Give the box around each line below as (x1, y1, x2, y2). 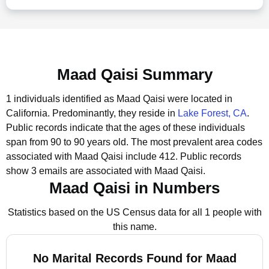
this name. (112, 222, 157, 232)
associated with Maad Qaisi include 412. (6, 151, 178, 162)
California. (6, 108, 50, 118)
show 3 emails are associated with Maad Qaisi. (6, 166, 205, 176)
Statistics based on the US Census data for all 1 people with (7, 207, 262, 217)
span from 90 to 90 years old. (6, 137, 131, 147)
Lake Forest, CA (178, 108, 247, 118)
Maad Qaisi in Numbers (49, 179, 220, 197)
